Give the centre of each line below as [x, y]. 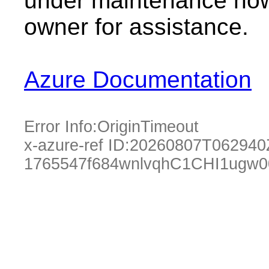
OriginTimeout [148, 127]
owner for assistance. [136, 27]
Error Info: [61, 127]
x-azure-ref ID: [77, 145]
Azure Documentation [138, 80]
